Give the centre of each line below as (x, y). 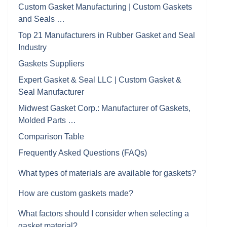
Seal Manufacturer (51, 92)
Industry (32, 47)
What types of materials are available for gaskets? (107, 173)
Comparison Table (51, 137)
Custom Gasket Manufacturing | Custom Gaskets (105, 7)
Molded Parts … (47, 120)
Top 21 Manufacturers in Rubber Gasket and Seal (107, 35)
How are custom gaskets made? (76, 193)
